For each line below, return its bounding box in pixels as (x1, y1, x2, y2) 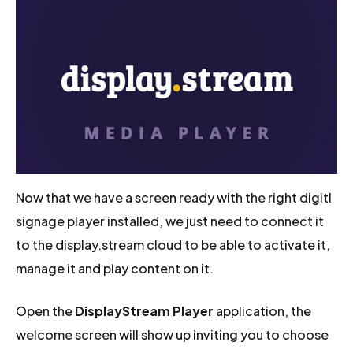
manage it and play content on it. (16, 259, 214, 277)
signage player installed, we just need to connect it (16, 212, 325, 229)
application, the (214, 302, 312, 319)
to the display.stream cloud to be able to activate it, (16, 236, 331, 253)
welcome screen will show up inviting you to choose (16, 325, 329, 343)
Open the (16, 302, 76, 319)
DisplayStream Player (75, 302, 214, 319)
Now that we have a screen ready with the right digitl (16, 188, 333, 206)
